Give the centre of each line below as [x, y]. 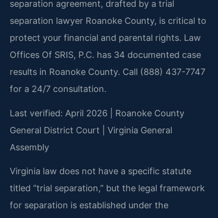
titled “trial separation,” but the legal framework [107, 188]
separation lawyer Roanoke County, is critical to [108, 21]
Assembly [29, 147]
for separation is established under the [89, 205]
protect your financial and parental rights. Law [105, 38]
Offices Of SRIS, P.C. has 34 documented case [105, 55]
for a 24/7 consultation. [58, 89]
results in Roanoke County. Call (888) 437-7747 [108, 72]
